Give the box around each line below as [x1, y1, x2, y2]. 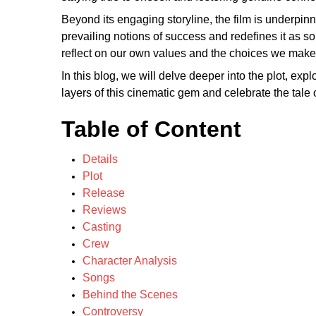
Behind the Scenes [83, 288, 178, 300]
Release [83, 187, 125, 199]
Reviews [83, 204, 126, 216]
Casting [83, 221, 121, 233]
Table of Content [61, 116, 241, 142]
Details [83, 153, 118, 165]
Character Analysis [83, 255, 177, 267]
